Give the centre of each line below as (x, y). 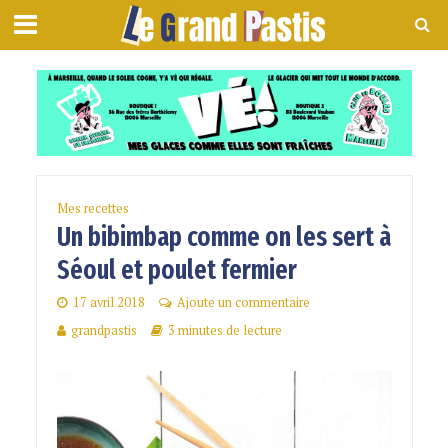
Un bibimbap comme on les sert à (223, 237)
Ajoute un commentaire (243, 303)
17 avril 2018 (108, 303)
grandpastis (103, 331)
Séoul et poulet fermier (176, 270)
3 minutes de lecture (224, 331)
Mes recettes (92, 209)
